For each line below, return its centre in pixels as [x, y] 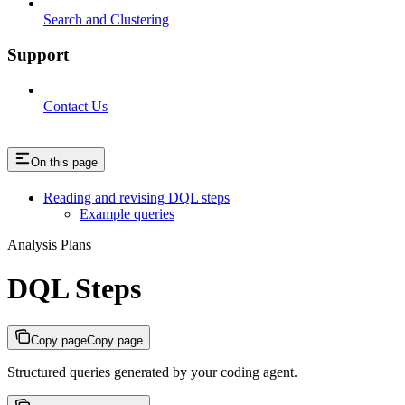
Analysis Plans [49, 244]
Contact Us [75, 106]
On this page [64, 162]
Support [38, 55]
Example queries [127, 213]
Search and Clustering [106, 20]
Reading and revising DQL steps [137, 197]
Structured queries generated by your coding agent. [152, 372]
